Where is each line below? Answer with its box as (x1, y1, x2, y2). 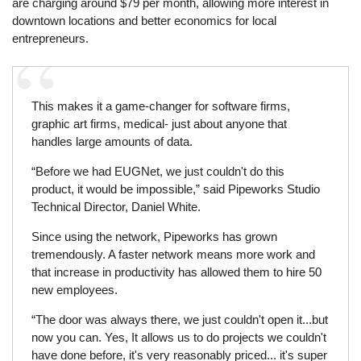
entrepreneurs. (12, 31, 93, 46)
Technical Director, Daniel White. (31, 199, 201, 214)
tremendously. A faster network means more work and (31, 247, 315, 262)
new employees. (31, 283, 118, 297)
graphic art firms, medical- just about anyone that (31, 116, 287, 131)
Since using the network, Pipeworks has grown (31, 230, 277, 244)
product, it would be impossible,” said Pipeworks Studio (31, 181, 320, 196)
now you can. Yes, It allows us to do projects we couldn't (31, 330, 326, 345)
